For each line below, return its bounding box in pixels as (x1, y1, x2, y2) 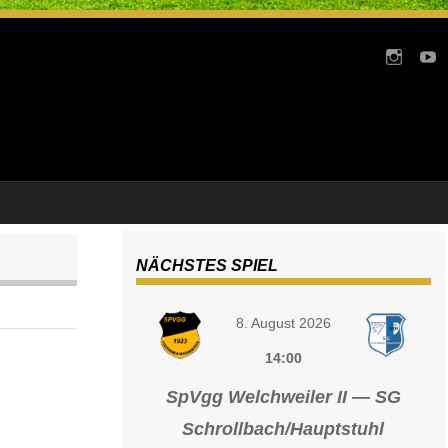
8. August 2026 (235, 314, 331, 331)
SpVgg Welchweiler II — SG (165, 386, 401, 407)
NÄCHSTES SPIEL (135, 257, 278, 275)
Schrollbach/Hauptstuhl (182, 418, 385, 439)
